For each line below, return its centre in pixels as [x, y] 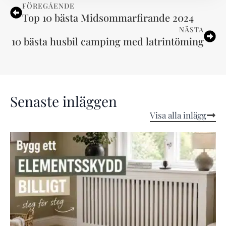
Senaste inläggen [64, 101]
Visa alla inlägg [178, 115]
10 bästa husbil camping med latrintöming [108, 41]
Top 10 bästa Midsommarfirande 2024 [108, 17]
